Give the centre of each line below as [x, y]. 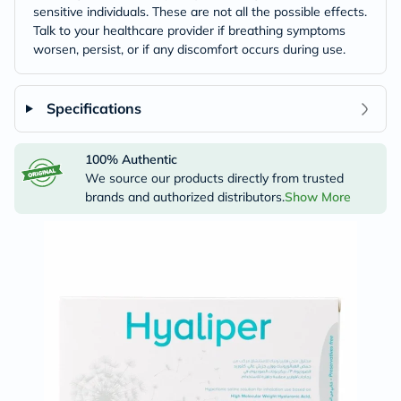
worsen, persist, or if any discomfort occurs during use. [189, 49]
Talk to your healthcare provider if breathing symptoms [189, 30]
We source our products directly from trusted [214, 178]
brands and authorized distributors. [184, 197]
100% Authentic [131, 159]
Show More [317, 197]
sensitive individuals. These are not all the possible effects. [200, 12]
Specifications [94, 108]
